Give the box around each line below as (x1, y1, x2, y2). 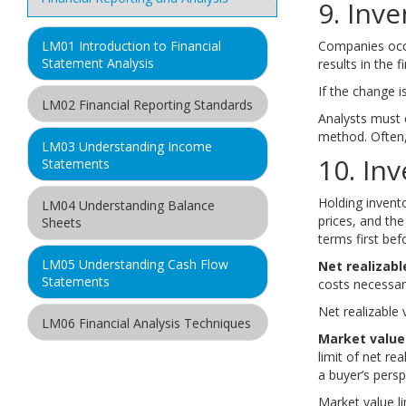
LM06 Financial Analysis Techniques (42, 314, 251, 333)
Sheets (42, 214, 82, 232)
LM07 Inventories (42, 356, 144, 374)
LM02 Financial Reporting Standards (42, 96, 253, 114)
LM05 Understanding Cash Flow (42, 256, 228, 274)
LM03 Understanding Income (42, 138, 212, 156)
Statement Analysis (42, 54, 154, 72)
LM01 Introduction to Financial (42, 37, 221, 55)
